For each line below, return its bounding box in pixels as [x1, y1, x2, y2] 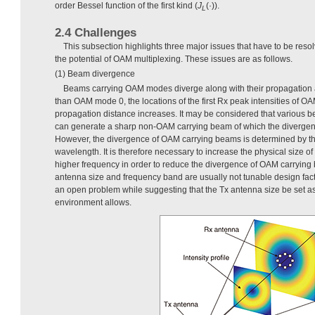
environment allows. [55, 198, 131, 208]
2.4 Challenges [55, 26, 136, 40]
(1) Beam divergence [55, 69, 135, 79]
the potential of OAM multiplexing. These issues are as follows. [55, 54, 292, 65]
